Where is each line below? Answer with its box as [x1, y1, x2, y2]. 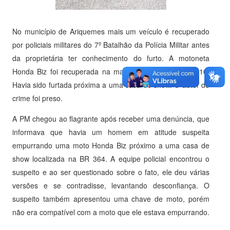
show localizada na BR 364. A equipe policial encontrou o [12, 154, 209, 164]
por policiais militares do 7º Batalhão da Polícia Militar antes [12, 40, 209, 50]
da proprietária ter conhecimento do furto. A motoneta [12, 53, 209, 64]
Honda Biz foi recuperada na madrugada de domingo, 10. [12, 66, 209, 77]
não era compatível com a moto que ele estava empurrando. [12, 207, 209, 218]
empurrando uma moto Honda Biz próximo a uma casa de [12, 140, 209, 151]
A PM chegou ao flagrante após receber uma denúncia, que [12, 113, 209, 124]
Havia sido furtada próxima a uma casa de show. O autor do [12, 80, 209, 90]
